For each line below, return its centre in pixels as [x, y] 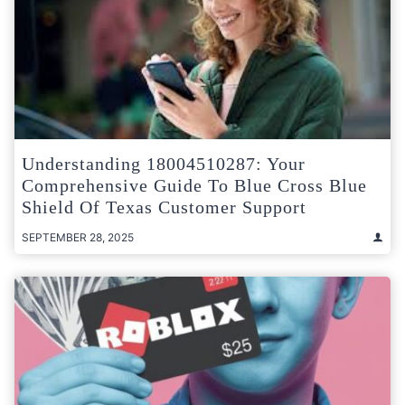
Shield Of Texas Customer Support [164, 207]
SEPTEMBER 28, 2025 [78, 237]
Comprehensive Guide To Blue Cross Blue [194, 185]
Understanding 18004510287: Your [164, 163]
